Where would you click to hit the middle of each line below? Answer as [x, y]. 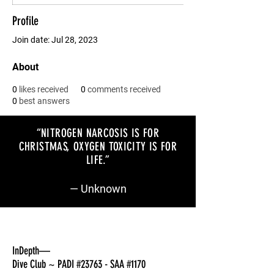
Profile [25, 20]
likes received [44, 89]
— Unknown [98, 188]
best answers [44, 101]
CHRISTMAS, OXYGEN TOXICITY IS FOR [98, 146]
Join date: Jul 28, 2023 [55, 39]
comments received [124, 89]
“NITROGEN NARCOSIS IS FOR [98, 133]
